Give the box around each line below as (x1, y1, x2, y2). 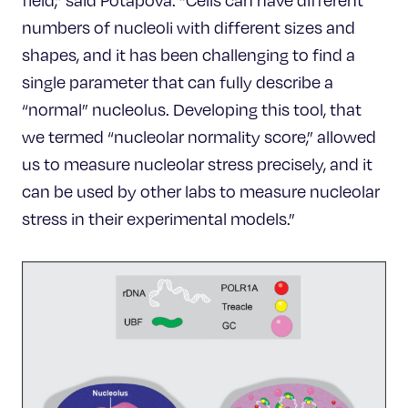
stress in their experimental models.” (22, 209, 295, 229)
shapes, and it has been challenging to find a (22, 45, 355, 66)
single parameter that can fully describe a (22, 72, 333, 93)
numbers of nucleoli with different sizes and (22, 17, 355, 38)
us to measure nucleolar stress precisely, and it (22, 154, 372, 175)
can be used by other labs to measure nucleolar (22, 181, 380, 202)
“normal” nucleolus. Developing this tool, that (22, 99, 362, 120)
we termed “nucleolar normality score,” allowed (22, 127, 376, 148)
